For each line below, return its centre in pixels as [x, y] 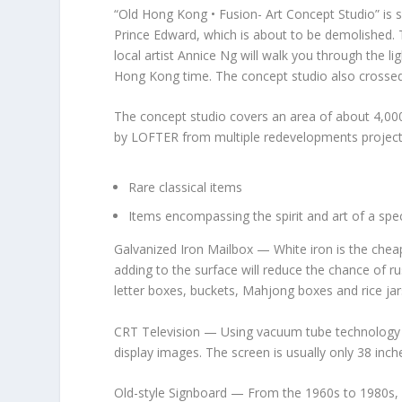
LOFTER [155, 137]
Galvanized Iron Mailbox [186, 249]
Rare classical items [186, 187]
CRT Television [159, 331]
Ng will [240, 56]
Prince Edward [156, 35]
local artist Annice [167, 56]
